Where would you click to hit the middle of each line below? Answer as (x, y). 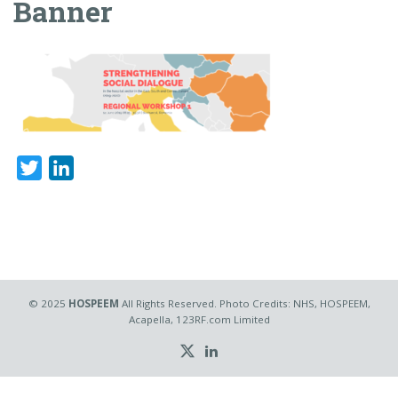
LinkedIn (103, 167)
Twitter (66, 167)
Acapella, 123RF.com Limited (199, 320)
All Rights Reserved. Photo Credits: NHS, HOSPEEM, (244, 304)
